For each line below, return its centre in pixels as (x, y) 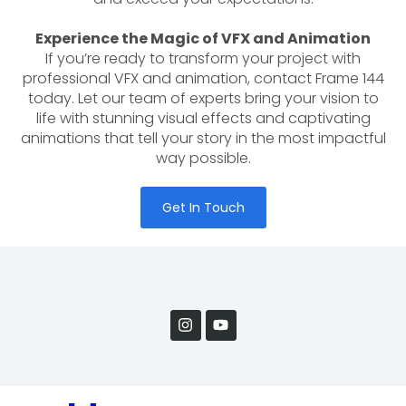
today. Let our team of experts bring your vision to (203, 98)
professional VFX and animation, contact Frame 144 (203, 78)
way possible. (203, 158)
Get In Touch (203, 207)
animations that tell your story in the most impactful (203, 138)
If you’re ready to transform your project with (203, 58)
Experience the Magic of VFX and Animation (203, 38)
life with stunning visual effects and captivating (203, 118)
